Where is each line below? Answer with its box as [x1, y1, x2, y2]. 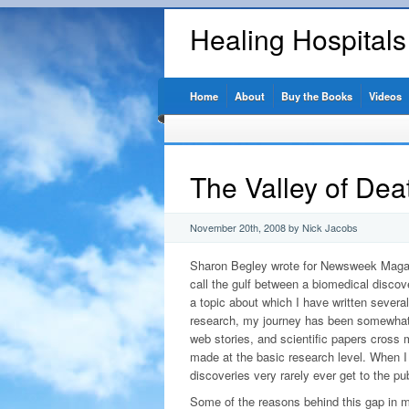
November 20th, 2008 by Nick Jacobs [189, 220, 358, 235]
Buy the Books [280, 89, 352, 103]
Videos [368, 89, 402, 103]
